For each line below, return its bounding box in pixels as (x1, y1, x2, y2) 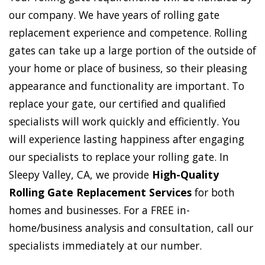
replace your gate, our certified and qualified (9, 96, 226, 111)
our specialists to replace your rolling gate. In (9, 150, 229, 164)
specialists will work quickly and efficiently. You (9, 114, 240, 129)
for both (192, 185, 235, 200)
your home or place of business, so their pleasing (9, 61, 247, 76)
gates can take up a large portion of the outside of (9, 43, 256, 58)
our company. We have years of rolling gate (9, 8, 219, 22)
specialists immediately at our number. (9, 238, 202, 253)
